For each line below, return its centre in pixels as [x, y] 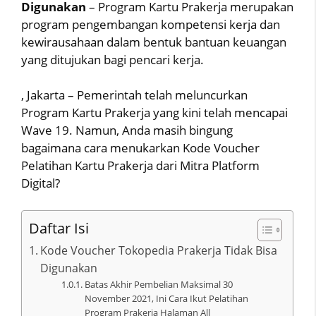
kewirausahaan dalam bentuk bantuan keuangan [154, 42]
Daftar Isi [59, 227]
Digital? [41, 183]
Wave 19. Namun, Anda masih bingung [127, 130]
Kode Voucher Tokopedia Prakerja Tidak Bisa [159, 250]
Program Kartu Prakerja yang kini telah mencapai [154, 113]
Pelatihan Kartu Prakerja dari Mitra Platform [140, 165]
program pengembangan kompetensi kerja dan [151, 24]
